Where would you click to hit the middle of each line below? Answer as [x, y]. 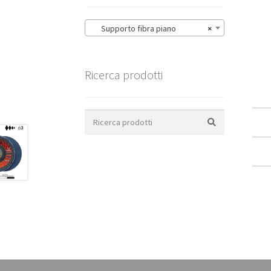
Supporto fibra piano [133, 29]
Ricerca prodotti [124, 75]
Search [97, 115]
